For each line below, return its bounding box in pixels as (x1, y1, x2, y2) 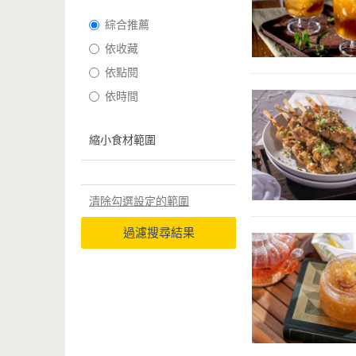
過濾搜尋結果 (122, 226, 195, 239)
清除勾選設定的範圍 (89, 195, 189, 207)
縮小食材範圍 (89, 133, 156, 146)
